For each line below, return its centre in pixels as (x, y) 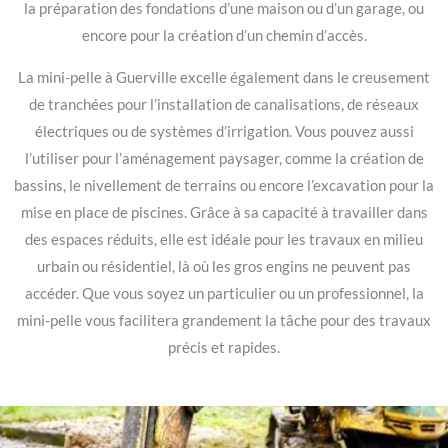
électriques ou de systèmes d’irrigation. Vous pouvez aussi (224, 132)
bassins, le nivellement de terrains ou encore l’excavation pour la (224, 186)
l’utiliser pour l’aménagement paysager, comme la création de (224, 159)
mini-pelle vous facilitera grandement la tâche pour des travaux (224, 321)
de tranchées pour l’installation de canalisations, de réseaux (224, 105)
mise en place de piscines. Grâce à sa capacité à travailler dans (224, 213)
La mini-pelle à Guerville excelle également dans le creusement (224, 78)
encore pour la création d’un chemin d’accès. (224, 36)
